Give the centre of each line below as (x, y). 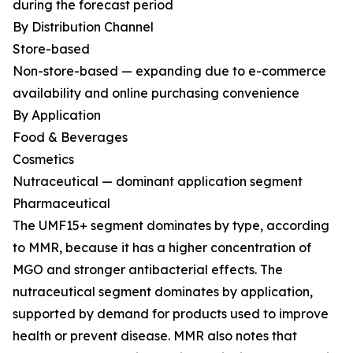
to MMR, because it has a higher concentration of (162, 248)
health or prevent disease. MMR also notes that (155, 336)
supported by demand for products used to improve (171, 314)
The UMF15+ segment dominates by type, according (171, 226)
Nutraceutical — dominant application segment (158, 182)
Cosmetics (43, 160)
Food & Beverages (70, 137)
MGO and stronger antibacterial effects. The (148, 270)
